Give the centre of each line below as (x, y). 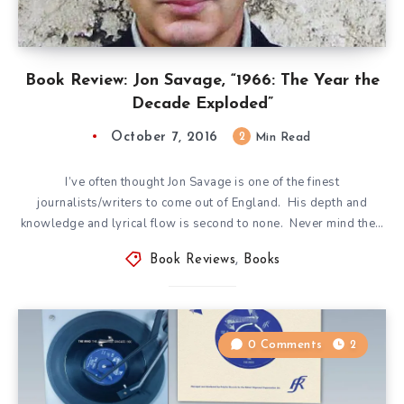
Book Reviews (193, 260)
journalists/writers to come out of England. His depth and (202, 202)
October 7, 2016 (165, 137)
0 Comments (285, 344)
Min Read (281, 137)
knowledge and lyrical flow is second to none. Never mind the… (202, 223)
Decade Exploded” (202, 104)
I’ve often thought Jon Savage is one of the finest (202, 182)
